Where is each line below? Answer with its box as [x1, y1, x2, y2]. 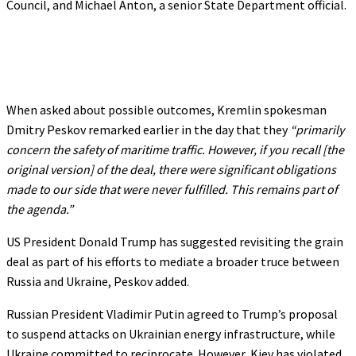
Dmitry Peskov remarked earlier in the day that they [6, 121, 290, 137]
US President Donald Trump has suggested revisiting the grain [6, 233, 343, 250]
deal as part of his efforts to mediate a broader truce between [6, 253, 339, 269]
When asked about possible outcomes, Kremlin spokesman [6, 101, 327, 118]
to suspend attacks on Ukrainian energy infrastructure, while [6, 325, 335, 342]
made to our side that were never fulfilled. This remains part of [6, 180, 338, 197]
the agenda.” [6, 200, 73, 217]
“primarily [290, 121, 344, 137]
